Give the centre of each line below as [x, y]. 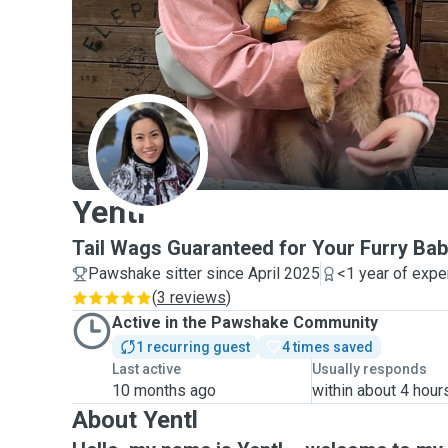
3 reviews [191, 297]
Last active [146, 369]
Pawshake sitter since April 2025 [204, 273]
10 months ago [164, 390]
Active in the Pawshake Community [245, 322]
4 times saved [327, 347]
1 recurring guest [193, 347]
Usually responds [370, 369]
